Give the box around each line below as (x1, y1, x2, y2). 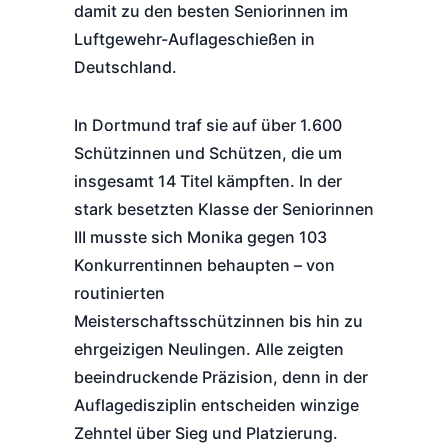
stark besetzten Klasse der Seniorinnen (74, 199, 374, 219)
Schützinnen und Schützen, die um (74, 143, 342, 163)
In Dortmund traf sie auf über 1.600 (74, 115, 342, 135)
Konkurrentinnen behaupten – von (74, 255, 335, 275)
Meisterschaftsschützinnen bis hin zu (74, 311, 363, 331)
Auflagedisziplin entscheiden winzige (74, 395, 359, 415)
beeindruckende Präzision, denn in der (74, 367, 368, 387)
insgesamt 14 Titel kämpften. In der (74, 171, 342, 191)
